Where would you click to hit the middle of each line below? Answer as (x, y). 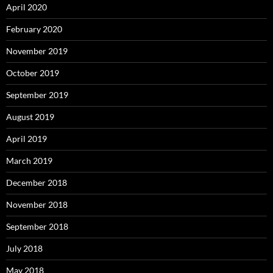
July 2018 (24, 249)
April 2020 (27, 7)
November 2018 (37, 205)
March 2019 (29, 161)
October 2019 (33, 73)
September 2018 (37, 227)
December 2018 (37, 183)
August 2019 (30, 117)
